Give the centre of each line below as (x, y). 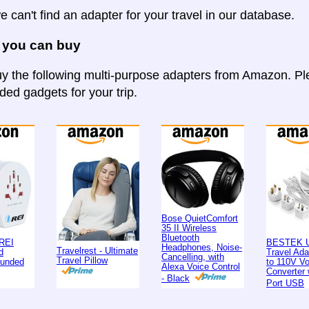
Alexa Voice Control (201, 266)
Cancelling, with (193, 257)
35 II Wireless (189, 228)
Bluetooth (180, 237)
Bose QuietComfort (200, 218)
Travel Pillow (82, 261)
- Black (176, 278)
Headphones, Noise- (202, 247)
